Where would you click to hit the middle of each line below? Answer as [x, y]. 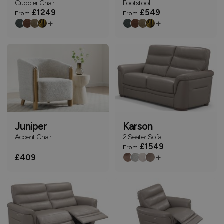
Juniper [31, 127]
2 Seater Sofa [142, 137]
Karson [138, 127]
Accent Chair [33, 137]
